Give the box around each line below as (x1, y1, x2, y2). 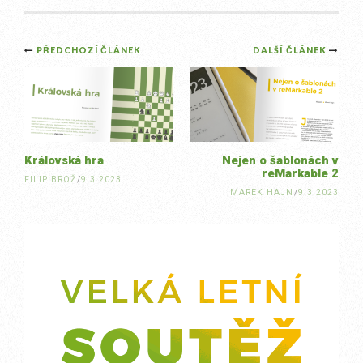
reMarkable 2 (262, 166, 339, 181)
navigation (23, 67, 159, 101)
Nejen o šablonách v (222, 153, 339, 168)
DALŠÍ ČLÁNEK (253, 45, 329, 55)
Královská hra (24, 153, 104, 168)
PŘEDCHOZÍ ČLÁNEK (36, 45, 141, 55)
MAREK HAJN (230, 187, 294, 198)
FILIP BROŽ (24, 174, 77, 185)
